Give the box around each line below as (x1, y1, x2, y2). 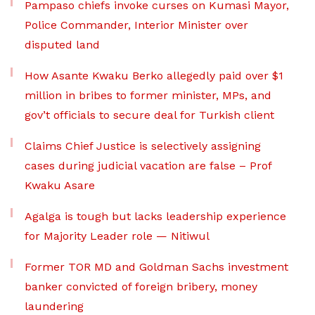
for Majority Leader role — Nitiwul (25, 229, 210, 243)
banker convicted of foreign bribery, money (25, 280, 257, 293)
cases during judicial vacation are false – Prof (25, 159, 271, 172)
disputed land (25, 38, 100, 51)
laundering (25, 300, 84, 313)
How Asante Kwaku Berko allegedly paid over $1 (25, 69, 283, 82)
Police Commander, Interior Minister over (25, 18, 248, 32)
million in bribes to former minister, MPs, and (25, 89, 271, 102)
